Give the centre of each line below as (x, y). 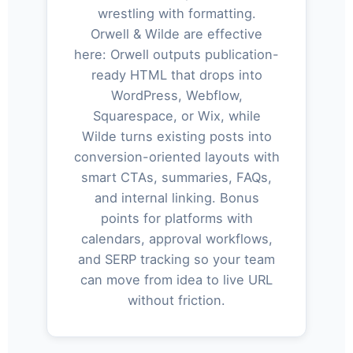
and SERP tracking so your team (176, 260)
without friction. (176, 301)
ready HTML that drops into (176, 75)
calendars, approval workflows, (176, 239)
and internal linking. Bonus (176, 198)
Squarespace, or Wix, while (176, 116)
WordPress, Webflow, (176, 96)
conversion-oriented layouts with (176, 157)
